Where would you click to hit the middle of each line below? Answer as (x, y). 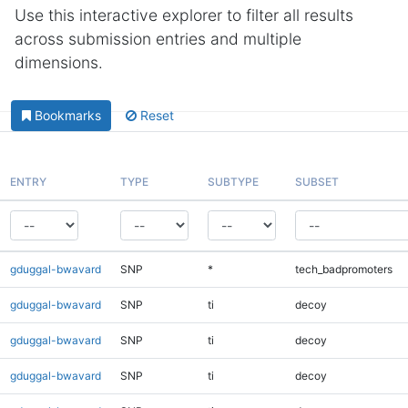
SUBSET (316, 181)
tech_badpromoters (343, 269)
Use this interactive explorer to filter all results (184, 15)
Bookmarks (67, 116)
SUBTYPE (233, 181)
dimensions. (59, 62)
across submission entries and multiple (158, 39)
